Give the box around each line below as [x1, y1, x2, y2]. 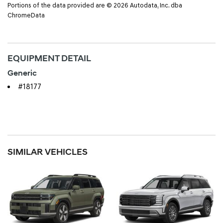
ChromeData [7, 11, 45, 19]
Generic [7, 68, 37, 78]
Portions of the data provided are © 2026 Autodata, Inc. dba [7, 1, 182, 9]
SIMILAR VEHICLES [7, 146, 88, 158]
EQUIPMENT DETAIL [7, 52, 91, 64]
